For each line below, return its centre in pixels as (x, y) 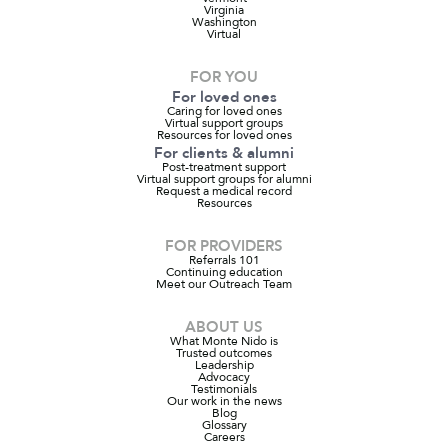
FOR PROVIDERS (224, 245)
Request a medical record (224, 190)
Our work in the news (224, 400)
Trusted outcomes (224, 352)
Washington (224, 21)
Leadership (224, 364)
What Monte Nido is (224, 340)
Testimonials (224, 388)
